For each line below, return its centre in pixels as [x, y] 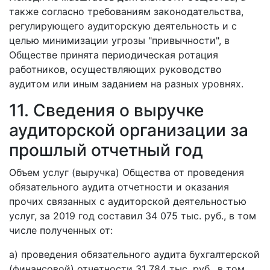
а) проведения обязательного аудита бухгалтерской [134, 254]
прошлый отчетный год [106, 150]
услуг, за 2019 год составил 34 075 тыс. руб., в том [133, 216]
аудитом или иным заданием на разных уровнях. [126, 84]
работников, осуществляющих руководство [115, 69]
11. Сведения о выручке [106, 110]
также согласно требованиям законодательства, [126, 11]
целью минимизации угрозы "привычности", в [119, 40]
